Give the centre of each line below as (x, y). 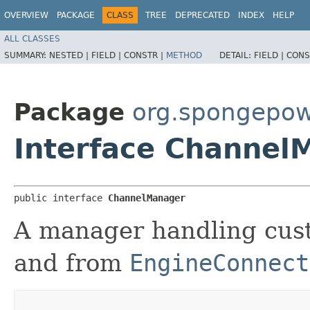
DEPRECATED (202, 15)
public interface (61, 198)
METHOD (184, 55)
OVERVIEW (26, 15)
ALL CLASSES (32, 38)
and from (72, 263)
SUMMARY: (27, 55)
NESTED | (70, 55)
